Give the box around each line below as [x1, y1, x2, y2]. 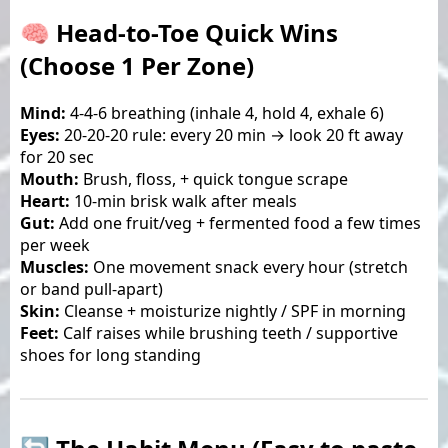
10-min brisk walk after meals [70, 189, 297, 212]
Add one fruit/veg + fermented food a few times [55, 211, 421, 234]
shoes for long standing [20, 343, 201, 366]
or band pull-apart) [20, 277, 163, 300]
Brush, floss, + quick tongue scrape [79, 167, 348, 190]
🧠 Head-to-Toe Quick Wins [20, 15, 338, 49]
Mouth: [20, 167, 79, 190]
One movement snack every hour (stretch [89, 255, 408, 278]
